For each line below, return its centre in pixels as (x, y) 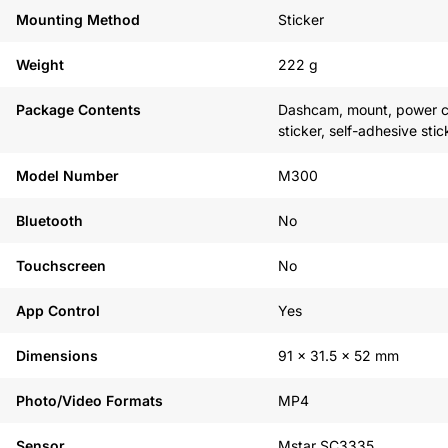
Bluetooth (49, 220)
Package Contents (78, 109)
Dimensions (57, 355)
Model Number (67, 175)
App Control (58, 310)
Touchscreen (61, 265)
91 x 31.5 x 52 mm (338, 355)
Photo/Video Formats (89, 400)
